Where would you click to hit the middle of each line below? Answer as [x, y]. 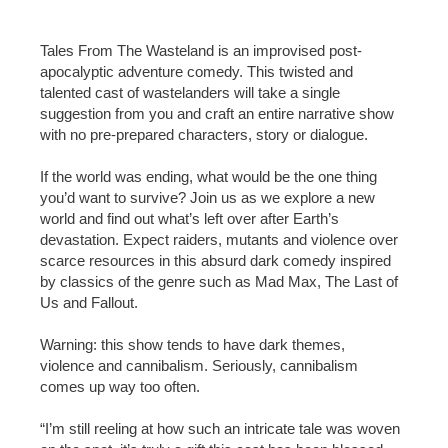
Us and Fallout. [89, 302]
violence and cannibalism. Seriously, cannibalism [199, 365]
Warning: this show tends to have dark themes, [192, 344]
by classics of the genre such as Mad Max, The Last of [219, 281]
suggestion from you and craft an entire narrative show [217, 113]
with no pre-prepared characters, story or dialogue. [204, 134]
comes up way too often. [120, 386]
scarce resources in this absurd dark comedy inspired [215, 260]
